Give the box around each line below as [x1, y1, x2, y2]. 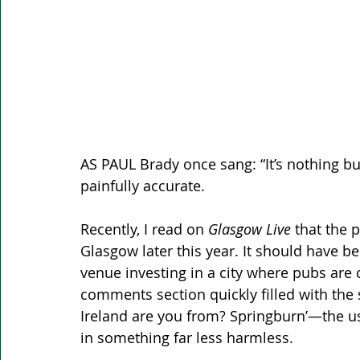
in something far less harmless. [80, 328, 293, 348]
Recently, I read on [80, 219, 208, 239]
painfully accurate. [80, 176, 209, 196]
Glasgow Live [208, 219, 291, 239]
